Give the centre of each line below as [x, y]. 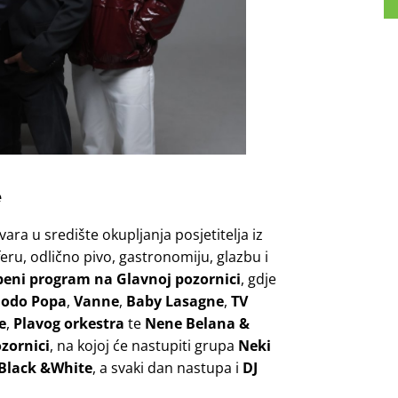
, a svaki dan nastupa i [167, 367]
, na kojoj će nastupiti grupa [144, 345]
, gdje [259, 279]
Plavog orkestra [69, 323]
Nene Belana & [197, 323]
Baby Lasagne [175, 301]
